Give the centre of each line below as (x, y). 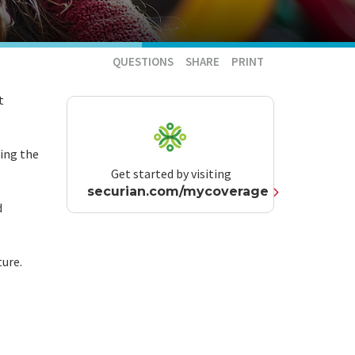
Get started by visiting (170, 173)
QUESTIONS (143, 61)
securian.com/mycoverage (177, 191)
